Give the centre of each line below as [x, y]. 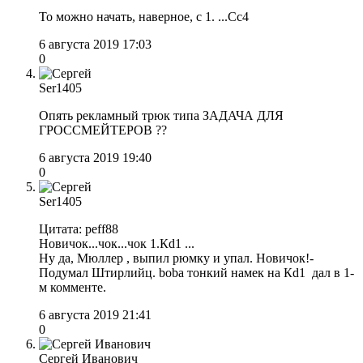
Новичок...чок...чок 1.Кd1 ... [117, 243]
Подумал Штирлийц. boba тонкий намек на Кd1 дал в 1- [196, 272]
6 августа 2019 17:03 [95, 44]
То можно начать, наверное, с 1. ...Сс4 [144, 16]
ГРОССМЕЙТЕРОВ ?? [103, 130]
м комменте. [73, 287]
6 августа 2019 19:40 [95, 157]
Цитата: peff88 [79, 228]
